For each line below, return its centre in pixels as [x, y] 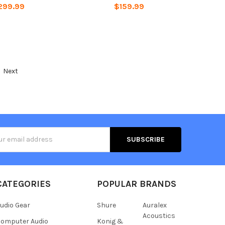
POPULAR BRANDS [136, 184]
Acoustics [159, 215]
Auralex [154, 205]
